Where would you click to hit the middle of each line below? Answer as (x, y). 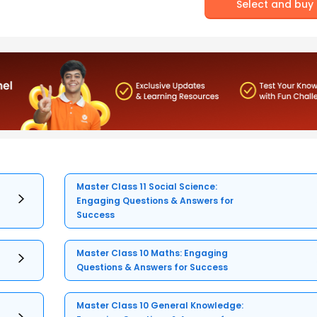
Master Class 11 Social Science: (147, 187)
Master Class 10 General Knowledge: (160, 306)
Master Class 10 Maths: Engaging (152, 253)
